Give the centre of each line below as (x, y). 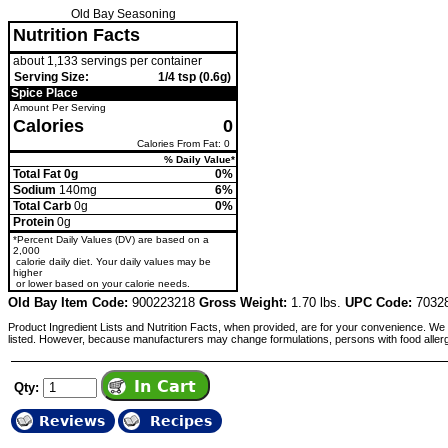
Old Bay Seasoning (123, 13)
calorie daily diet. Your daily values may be (112, 261)
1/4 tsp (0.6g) (194, 76)
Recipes (180, 420)
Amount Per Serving (60, 107)
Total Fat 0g (46, 173)
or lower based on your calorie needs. (102, 283)
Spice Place (44, 92)
